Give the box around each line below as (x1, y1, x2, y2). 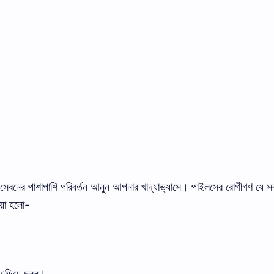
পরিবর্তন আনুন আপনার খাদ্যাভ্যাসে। (61, 180, 188, 194)
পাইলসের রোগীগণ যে (191, 180, 264, 194)
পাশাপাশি (28, 180, 57, 194)
